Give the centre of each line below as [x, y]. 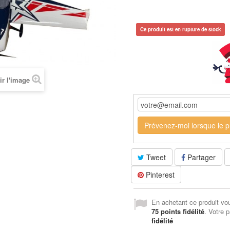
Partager [201, 157]
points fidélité [182, 211]
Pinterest [159, 175]
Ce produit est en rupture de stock [181, 29]
